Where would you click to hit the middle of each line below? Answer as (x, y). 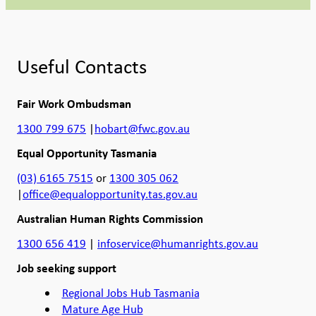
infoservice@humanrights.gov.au (178, 244)
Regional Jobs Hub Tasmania (130, 293)
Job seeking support (67, 268)
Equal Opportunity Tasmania (87, 153)
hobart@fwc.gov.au (142, 129)
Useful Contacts (82, 66)
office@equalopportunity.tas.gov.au (110, 194)
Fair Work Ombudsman (74, 104)
